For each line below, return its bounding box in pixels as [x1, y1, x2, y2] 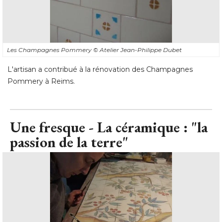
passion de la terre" [10, 132, 128, 152]
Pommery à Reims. [7, 76, 75, 86]
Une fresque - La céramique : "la [10, 117, 208, 137]
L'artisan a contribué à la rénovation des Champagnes [7, 64, 193, 74]
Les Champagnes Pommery [7, 46, 93, 54]
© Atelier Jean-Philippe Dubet [93, 46, 182, 54]
